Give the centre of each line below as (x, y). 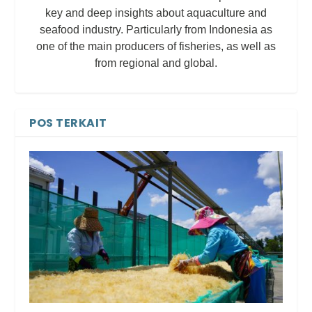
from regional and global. (156, 63)
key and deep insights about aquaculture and (156, 13)
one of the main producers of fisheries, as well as (156, 47)
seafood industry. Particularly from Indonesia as (156, 30)
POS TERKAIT (68, 123)
